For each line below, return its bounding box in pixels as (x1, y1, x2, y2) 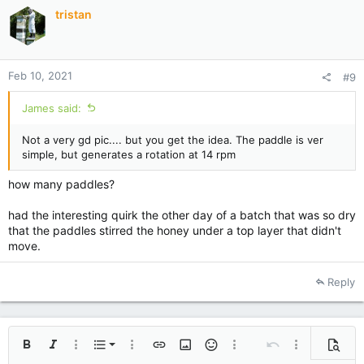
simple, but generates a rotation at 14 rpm (22, 148, 236, 161)
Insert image (174, 343, 243, 357)
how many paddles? (8, 177, 115, 191)
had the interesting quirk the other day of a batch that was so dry (8, 208, 356, 222)
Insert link (148, 343, 203, 357)
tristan (55, 7, 92, 21)
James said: (22, 102, 81, 115)
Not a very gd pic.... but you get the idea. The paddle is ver (22, 133, 323, 146)
